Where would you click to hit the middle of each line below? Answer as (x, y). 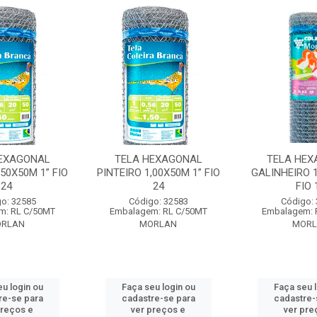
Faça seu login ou (158, 287)
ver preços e (158, 310)
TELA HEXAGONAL (158, 159)
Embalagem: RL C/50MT (158, 211)
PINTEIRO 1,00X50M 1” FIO (158, 173)
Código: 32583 (158, 201)
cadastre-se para (158, 298)
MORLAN (158, 224)
